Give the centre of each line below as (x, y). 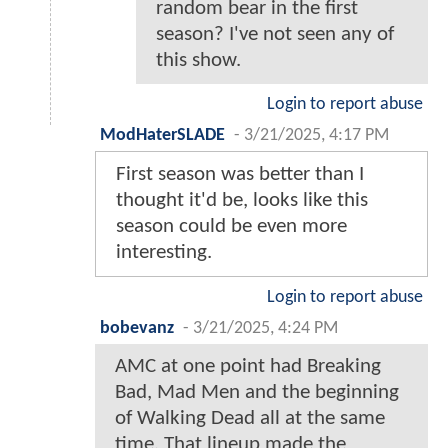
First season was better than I (240, 174)
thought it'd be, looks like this (242, 200)
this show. (198, 60)
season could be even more (231, 226)
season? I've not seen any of (275, 34)
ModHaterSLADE (162, 135)
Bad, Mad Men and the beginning (257, 392)
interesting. (164, 252)
